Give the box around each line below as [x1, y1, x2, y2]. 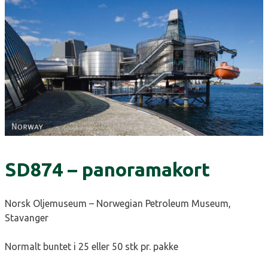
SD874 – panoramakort [5, 159, 210, 181]
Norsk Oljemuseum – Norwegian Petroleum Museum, [5, 198, 231, 209]
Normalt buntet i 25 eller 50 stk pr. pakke [5, 241, 178, 252]
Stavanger [5, 212, 48, 224]
